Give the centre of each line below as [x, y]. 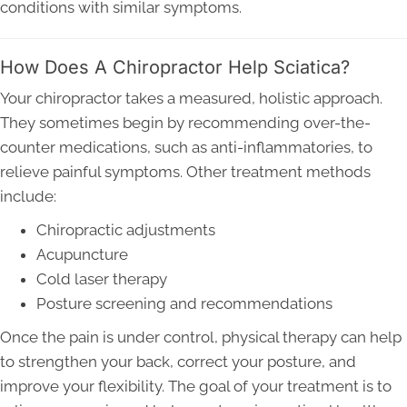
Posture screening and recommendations [184, 303]
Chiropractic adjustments [126, 229]
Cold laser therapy [102, 278]
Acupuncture [82, 254]
